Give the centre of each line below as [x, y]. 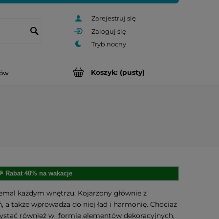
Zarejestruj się [114, 18]
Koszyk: [104, 72]
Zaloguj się [109, 31]
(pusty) [132, 72]
